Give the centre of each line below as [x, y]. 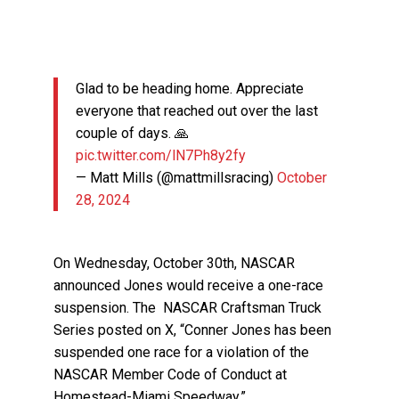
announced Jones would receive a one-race [189, 286]
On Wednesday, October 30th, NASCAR [175, 264]
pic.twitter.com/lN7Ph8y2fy [161, 156]
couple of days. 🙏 [133, 134]
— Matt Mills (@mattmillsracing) [177, 178]
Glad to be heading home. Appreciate [190, 89]
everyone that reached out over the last [197, 111]
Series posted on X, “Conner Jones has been [193, 330]
